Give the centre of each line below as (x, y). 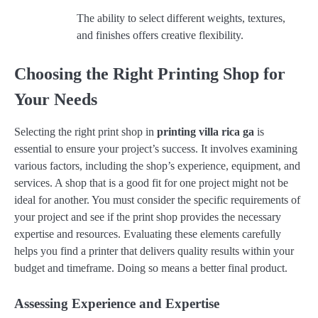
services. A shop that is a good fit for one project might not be (151, 182)
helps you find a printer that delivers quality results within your (154, 251)
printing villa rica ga (205, 131)
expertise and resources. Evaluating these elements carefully (148, 234)
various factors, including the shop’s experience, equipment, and (157, 165)
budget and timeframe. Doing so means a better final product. (151, 268)
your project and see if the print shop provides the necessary (148, 216)
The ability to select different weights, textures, (181, 18)
